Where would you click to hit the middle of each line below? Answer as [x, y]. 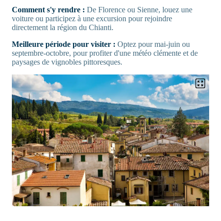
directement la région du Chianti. [63, 27]
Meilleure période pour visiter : [64, 44]
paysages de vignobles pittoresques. [67, 62]
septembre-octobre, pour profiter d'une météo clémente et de [105, 53]
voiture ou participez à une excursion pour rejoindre [92, 18]
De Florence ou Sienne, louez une [139, 9]
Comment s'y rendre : [48, 9]
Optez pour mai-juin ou [153, 44]
